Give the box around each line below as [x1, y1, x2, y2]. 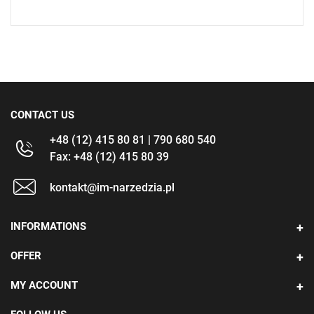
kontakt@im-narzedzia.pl [50, 181, 175, 194]
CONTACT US [11, 109, 74, 121]
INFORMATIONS [11, 220, 86, 233]
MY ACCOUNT [11, 279, 78, 292]
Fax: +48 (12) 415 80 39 [50, 150, 169, 163]
